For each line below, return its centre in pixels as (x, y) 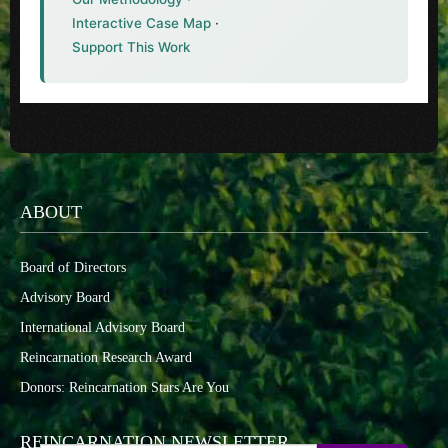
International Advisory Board (102, 327)
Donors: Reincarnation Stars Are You (124, 387)
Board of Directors (73, 267)
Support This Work (131, 47)
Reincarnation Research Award (106, 357)
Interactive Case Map (141, 23)
